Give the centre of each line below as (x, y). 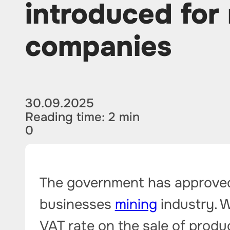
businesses (77, 204)
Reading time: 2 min (83, 117)
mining (136, 204)
